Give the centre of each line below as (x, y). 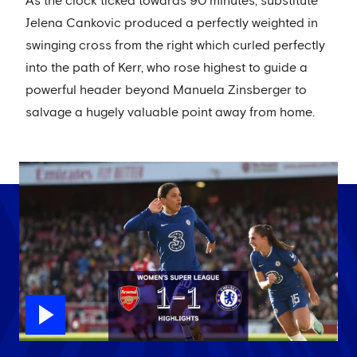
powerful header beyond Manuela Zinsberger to (166, 90)
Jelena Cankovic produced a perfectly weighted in (172, 23)
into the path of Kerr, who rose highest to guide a (167, 68)
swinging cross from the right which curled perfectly (175, 45)
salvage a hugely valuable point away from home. (170, 112)
